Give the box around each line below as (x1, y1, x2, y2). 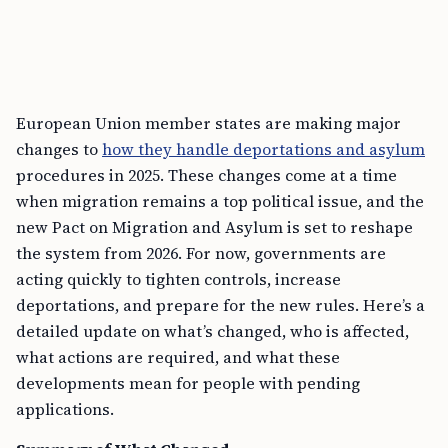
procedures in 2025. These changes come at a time (16, 164, 397, 186)
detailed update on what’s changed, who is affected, (16, 320, 409, 342)
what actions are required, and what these (16, 346, 340, 368)
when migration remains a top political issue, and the (16, 190, 424, 212)
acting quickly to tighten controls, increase (16, 268, 341, 290)
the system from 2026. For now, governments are (16, 242, 386, 264)
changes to (16, 138, 102, 160)
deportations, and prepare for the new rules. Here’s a (16, 294, 425, 316)
